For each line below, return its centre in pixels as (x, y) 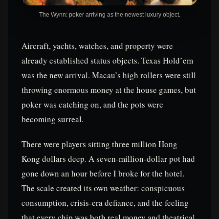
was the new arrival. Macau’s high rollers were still (109, 75)
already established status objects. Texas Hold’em (107, 60)
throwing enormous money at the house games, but (109, 89)
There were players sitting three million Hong (99, 144)
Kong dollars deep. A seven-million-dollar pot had (108, 159)
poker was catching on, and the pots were (92, 104)
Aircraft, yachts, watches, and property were (97, 45)
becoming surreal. (53, 119)
